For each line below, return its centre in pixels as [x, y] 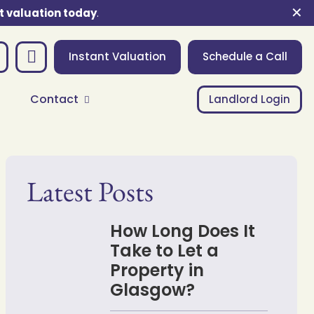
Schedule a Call [245, 56]
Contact [54, 99]
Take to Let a [164, 250]
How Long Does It [182, 231]
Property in [157, 270]
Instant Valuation [117, 56]
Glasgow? [152, 289]
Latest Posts [90, 191]
